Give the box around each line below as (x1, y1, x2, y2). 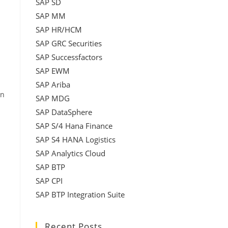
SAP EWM (36, 66, 70, 76)
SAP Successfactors (36, 52, 102, 62)
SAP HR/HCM (36, 24, 82, 35)
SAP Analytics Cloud (36, 148, 105, 158)
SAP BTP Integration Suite (36, 189, 125, 199)
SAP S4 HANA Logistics (36, 134, 116, 145)
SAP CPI (36, 176, 63, 186)
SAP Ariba (36, 79, 70, 90)
